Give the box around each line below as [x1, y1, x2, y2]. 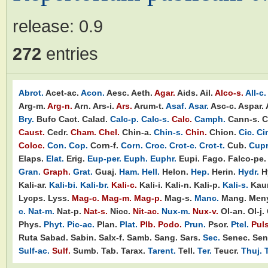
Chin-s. [154, 127, 183, 137]
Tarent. [148, 245, 176, 255]
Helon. [162, 166, 188, 176]
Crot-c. [169, 140, 197, 150]
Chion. [209, 127, 236, 137]
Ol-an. [221, 206, 245, 216]
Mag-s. [165, 193, 192, 203]
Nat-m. [28, 206, 54, 216]
